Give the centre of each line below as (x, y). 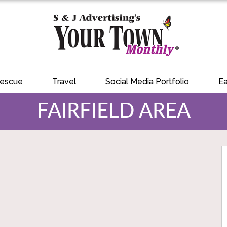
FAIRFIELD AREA (113, 111)
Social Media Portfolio (147, 81)
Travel (64, 81)
